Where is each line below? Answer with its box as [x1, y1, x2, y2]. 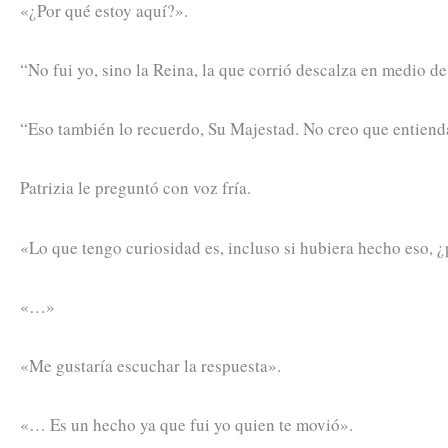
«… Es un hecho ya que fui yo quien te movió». [20, 413, 353, 437]
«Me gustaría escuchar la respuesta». [20, 354, 281, 377]
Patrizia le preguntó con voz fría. [20, 176, 251, 200]
